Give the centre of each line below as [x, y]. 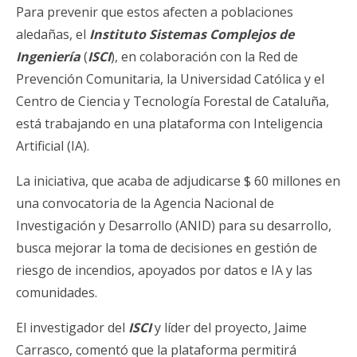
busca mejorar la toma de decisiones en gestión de [167, 247]
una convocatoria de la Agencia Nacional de [145, 203]
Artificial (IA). [53, 145]
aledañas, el [53, 34]
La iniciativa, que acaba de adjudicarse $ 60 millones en [178, 180]
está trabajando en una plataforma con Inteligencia [169, 123]
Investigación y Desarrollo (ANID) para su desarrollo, [174, 225]
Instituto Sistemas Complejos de [192, 34]
